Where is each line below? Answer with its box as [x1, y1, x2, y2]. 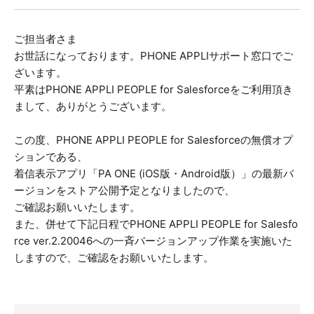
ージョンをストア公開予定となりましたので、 [14, 184, 235, 198]
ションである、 [14, 150, 88, 164]
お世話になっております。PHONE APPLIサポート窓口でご [14, 49, 293, 63]
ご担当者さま [14, 32, 77, 46]
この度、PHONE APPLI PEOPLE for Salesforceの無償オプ [14, 133, 293, 147]
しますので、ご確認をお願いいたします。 [14, 251, 214, 265]
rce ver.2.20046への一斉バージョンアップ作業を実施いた [14, 234, 292, 248]
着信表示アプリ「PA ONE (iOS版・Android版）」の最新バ [14, 167, 294, 181]
